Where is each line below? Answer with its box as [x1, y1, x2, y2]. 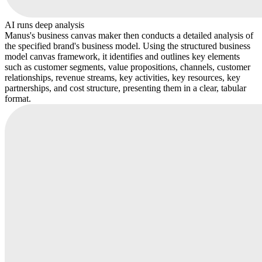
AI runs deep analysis [5, 19, 84, 30]
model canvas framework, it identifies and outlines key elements [5, 51, 240, 61]
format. [5, 93, 31, 104]
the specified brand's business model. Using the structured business [5, 40, 250, 51]
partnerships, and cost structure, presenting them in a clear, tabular [5, 82, 246, 93]
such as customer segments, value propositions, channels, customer [5, 61, 250, 72]
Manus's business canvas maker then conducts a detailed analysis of [5, 30, 253, 40]
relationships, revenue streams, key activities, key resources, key [5, 72, 240, 82]
